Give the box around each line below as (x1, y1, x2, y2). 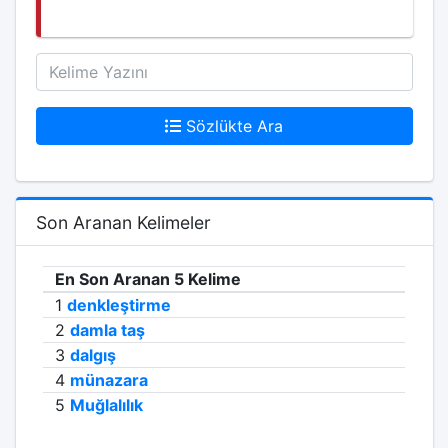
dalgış (70, 345, 116, 365)
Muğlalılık (70, 395, 143, 415)
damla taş (70, 320, 145, 340)
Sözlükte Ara (186, 116, 283, 136)
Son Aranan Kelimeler (35, 212, 211, 233)
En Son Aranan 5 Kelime (55, 269, 241, 289)
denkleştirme (67, 295, 171, 315)
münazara (70, 370, 148, 390)
